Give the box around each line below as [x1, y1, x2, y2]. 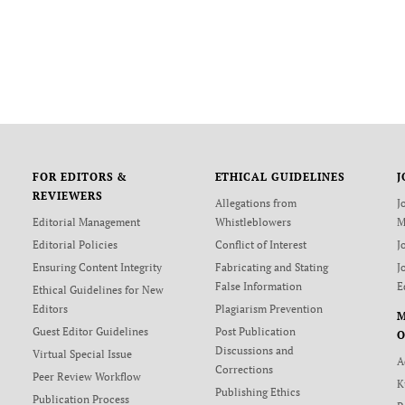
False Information [214, 279, 302, 293]
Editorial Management [32, 215, 140, 229]
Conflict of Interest [214, 238, 306, 251]
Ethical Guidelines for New [32, 283, 164, 297]
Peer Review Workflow [32, 370, 141, 383]
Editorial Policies [32, 238, 118, 251]
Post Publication [214, 325, 296, 338]
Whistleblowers [214, 215, 291, 229]
